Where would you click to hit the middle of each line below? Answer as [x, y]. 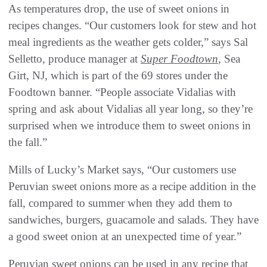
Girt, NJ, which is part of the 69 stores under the [118, 75]
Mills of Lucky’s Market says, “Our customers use [122, 169]
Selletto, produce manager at [74, 58]
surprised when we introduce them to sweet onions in [130, 125]
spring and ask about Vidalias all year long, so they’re [131, 108]
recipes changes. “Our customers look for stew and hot [132, 25]
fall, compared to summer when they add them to [120, 203]
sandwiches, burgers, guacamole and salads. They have [133, 219]
